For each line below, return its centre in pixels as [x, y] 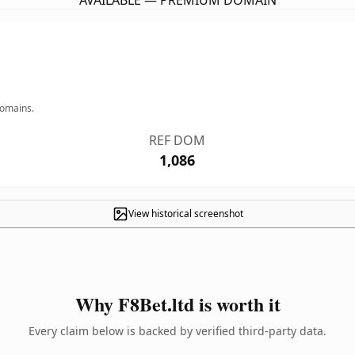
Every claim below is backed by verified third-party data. [177, 331]
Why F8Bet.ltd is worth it [177, 304]
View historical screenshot [185, 214]
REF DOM [177, 140]
